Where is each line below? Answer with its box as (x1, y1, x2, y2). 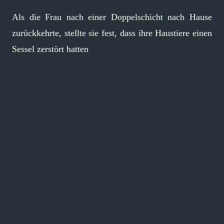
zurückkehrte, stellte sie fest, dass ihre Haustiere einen (12, 28, 212, 38)
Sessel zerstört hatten (12, 44, 88, 54)
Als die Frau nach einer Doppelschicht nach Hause (12, 12, 212, 22)
